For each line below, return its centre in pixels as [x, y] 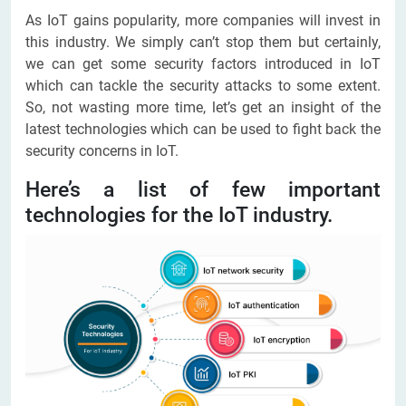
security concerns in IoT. [102, 151]
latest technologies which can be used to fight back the [203, 130]
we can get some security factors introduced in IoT [203, 64]
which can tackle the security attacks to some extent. [203, 86]
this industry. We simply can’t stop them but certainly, [203, 43]
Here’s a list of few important [203, 190]
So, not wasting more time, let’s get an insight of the [203, 108]
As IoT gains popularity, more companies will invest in [203, 21]
